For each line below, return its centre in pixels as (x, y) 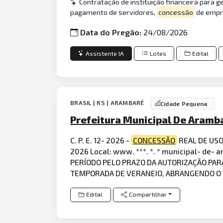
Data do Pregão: (112, 32)
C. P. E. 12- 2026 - (101, 140)
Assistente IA (105, 53)
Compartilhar (148, 195)
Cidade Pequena (184, 103)
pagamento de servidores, (114, 12)
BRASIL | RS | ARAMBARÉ (108, 102)
